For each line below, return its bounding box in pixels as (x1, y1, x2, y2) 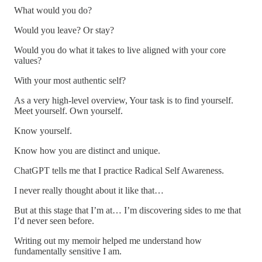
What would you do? (14, 5, 92, 15)
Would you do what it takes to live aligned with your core (14, 44, 226, 55)
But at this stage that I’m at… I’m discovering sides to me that (14, 205, 241, 215)
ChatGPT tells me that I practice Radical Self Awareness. (14, 165, 224, 175)
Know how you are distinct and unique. (14, 145, 160, 156)
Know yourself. (14, 125, 72, 136)
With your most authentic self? (14, 75, 126, 85)
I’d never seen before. (14, 215, 94, 226)
